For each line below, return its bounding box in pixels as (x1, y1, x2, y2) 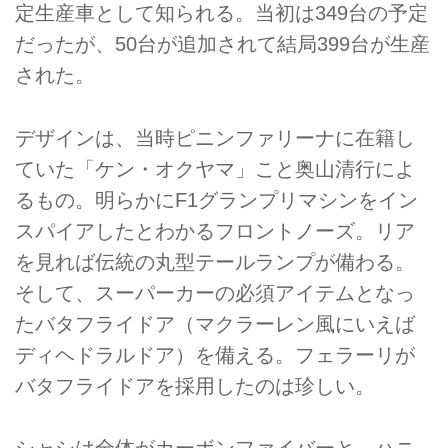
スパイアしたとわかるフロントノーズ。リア (15, 219, 415, 242)
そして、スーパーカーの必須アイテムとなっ (15, 281, 415, 304)
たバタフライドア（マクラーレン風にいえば (15, 312, 415, 335)
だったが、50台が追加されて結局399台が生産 (15, 33, 430, 56)
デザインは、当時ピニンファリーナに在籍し (15, 126, 415, 149)
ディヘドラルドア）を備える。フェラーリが (15, 343, 415, 366)
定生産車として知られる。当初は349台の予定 (15, 2, 428, 25)
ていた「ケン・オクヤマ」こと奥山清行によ (15, 157, 415, 180)
